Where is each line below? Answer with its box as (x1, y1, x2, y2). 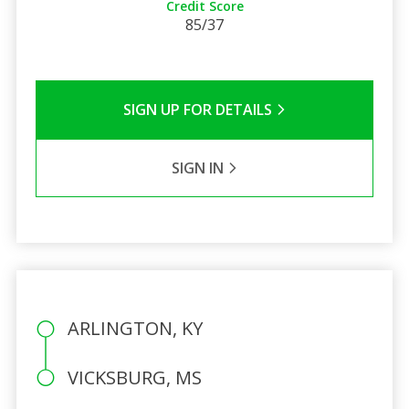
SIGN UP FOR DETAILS (122, 99, 276, 120)
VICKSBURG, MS (67, 364, 202, 390)
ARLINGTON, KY (67, 315, 203, 341)
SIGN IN (171, 157, 227, 178)
